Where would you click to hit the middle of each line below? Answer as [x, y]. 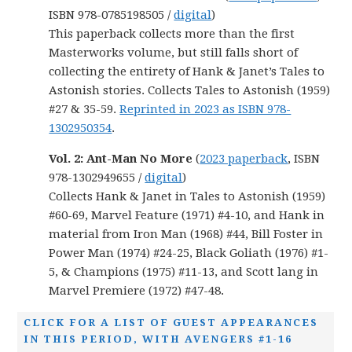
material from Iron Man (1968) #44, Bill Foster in [186, 234]
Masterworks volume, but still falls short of [174, 52]
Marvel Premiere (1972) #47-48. [137, 290]
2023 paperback [244, 158]
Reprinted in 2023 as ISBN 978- [205, 109]
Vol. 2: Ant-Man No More [121, 158]
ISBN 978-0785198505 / [112, 15]
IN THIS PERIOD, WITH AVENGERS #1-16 [158, 339]
